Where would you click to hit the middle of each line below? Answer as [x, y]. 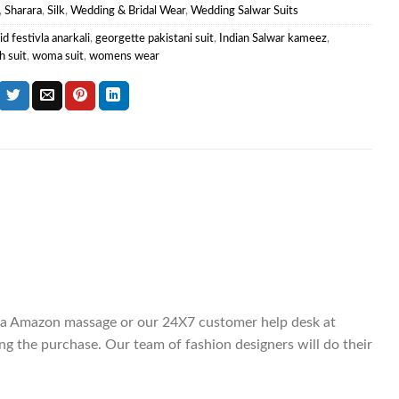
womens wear [124, 56]
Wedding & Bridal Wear [127, 10]
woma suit [57, 56]
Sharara [23, 10]
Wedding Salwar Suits [244, 10]
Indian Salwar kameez [273, 38]
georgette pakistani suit [154, 38]
